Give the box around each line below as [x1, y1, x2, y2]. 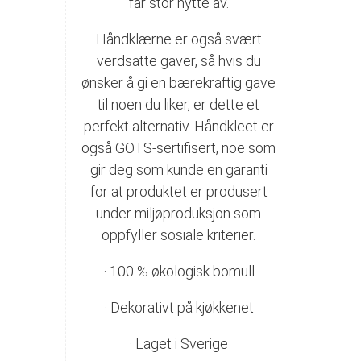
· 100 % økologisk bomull [102, 262, 255, 280]
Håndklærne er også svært [95, 30, 262, 48]
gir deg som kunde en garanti [89, 160, 268, 178]
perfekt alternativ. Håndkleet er [83, 117, 274, 135]
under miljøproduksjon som [96, 204, 262, 222]
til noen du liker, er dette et [98, 95, 260, 113]
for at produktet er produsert [89, 182, 268, 200]
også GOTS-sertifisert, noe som [81, 139, 276, 156]
